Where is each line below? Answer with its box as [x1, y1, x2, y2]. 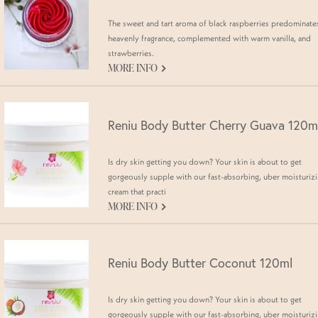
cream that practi [108, 185, 166, 197]
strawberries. [108, 47, 154, 58]
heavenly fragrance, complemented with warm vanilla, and [108, 32, 311, 43]
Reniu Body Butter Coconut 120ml [108, 255, 292, 272]
